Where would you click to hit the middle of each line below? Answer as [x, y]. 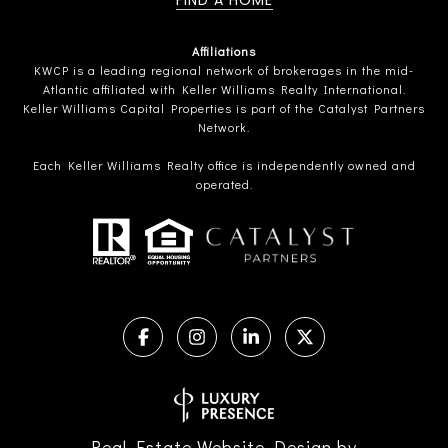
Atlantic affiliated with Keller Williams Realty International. [224, 89]
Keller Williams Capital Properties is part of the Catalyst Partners [224, 108]
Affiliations [224, 51]
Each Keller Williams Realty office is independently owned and [224, 165]
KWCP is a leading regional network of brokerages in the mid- [224, 70]
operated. [224, 184]
